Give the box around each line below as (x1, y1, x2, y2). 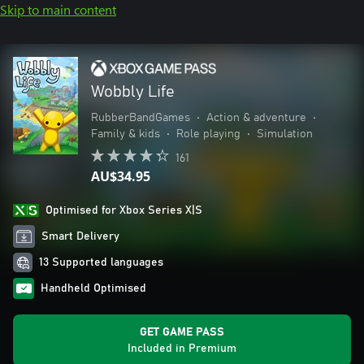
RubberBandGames (91, 112, 190, 123)
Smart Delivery (41, 231, 120, 242)
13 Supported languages (39, 257, 163, 268)
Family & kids (91, 128, 160, 140)
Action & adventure (206, 112, 306, 123)
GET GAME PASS (140, 327, 224, 338)
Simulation (257, 128, 313, 140)
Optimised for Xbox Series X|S (45, 205, 202, 216)
